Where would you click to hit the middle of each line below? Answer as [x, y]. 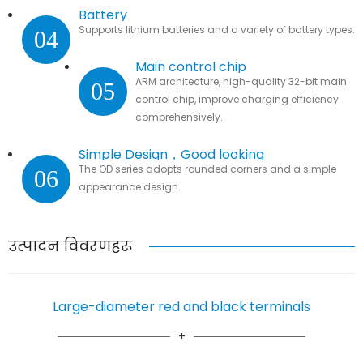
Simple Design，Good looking [171, 154]
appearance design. [129, 186]
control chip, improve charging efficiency [237, 99]
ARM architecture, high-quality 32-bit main [241, 81]
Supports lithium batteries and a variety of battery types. [216, 29]
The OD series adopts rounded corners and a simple [207, 169]
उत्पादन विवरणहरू [70, 246]
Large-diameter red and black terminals [181, 306]
